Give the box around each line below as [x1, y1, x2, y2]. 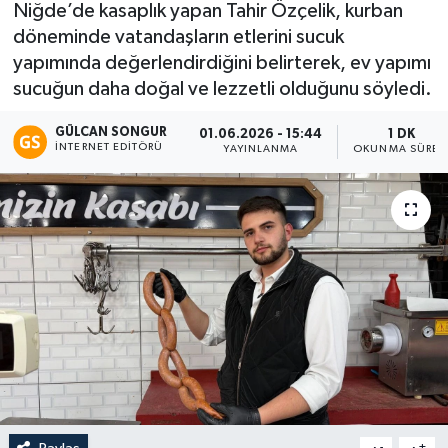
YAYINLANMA [223, 144, 299, 155]
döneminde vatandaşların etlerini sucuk [12, 27, 344, 47]
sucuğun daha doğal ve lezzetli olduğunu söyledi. [12, 79, 432, 99]
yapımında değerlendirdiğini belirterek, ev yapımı [12, 53, 431, 73]
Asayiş [53, 129, 108, 146]
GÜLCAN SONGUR [55, 125, 168, 139]
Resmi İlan [53, 180, 137, 197]
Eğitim [53, 27, 109, 44]
